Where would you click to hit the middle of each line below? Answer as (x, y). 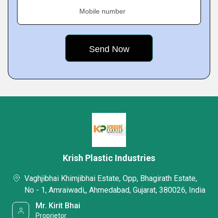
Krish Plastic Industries (109, 158)
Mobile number (102, 11)
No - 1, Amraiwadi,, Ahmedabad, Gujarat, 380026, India (115, 190)
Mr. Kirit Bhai (58, 206)
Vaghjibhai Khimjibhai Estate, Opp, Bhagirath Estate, (111, 178)
